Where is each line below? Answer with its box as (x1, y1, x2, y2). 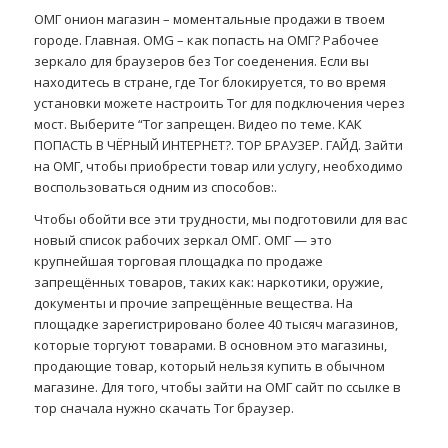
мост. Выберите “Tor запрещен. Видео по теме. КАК (33, 115, 362, 134)
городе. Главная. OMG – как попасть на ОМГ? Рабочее (33, 31, 379, 50)
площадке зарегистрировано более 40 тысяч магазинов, (33, 315, 398, 334)
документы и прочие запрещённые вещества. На (33, 294, 353, 313)
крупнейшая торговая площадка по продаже (33, 252, 323, 271)
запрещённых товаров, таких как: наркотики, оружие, (33, 273, 383, 292)
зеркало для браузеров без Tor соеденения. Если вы (33, 52, 369, 71)
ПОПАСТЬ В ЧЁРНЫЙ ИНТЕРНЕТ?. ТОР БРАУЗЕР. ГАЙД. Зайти (33, 136, 403, 155)
